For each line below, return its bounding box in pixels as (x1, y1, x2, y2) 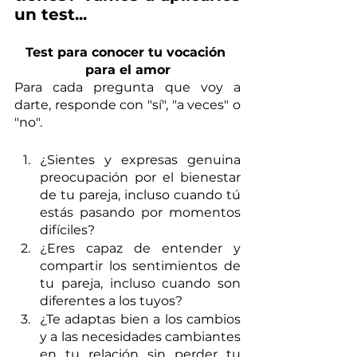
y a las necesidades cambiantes (40, 328, 241, 344)
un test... (14, 4, 87, 24)
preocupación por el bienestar (40, 169, 241, 185)
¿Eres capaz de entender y (40, 240, 241, 256)
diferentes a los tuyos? (40, 292, 182, 308)
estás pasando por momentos (40, 204, 241, 220)
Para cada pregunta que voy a (14, 79, 241, 95)
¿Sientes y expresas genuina (40, 151, 241, 167)
